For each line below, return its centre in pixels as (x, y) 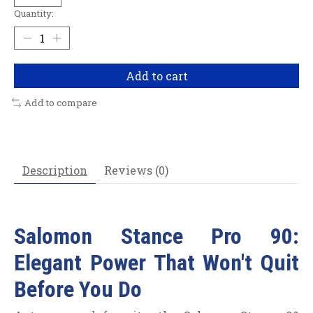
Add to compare (60, 102)
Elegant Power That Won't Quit (156, 262)
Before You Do (78, 289)
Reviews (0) (136, 170)
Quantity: (34, 13)
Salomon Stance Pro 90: (156, 236)
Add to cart (156, 75)
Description (55, 170)
